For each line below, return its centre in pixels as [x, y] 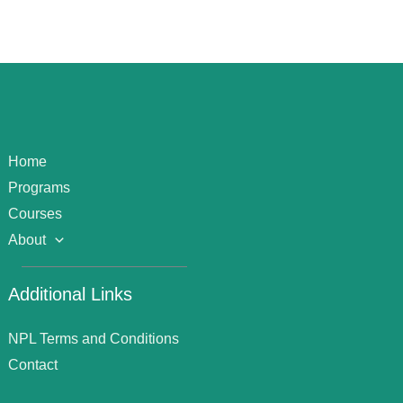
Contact [33, 364]
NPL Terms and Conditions [94, 338]
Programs [40, 187]
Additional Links [71, 294]
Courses [36, 213]
